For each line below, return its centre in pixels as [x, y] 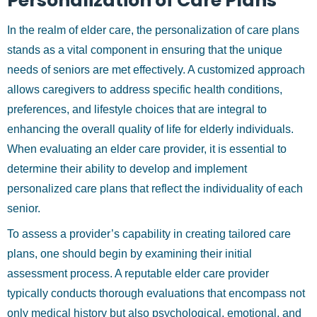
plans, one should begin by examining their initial [129, 254]
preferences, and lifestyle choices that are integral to [137, 109]
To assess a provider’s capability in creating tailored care [149, 234]
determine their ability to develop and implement [127, 169]
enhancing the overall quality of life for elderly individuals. [150, 129]
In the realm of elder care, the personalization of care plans [153, 30]
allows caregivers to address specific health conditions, [145, 90]
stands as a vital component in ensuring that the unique [145, 50]
